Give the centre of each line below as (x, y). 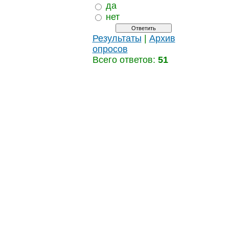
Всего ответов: (125, 60)
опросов (110, 49)
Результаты (117, 38)
